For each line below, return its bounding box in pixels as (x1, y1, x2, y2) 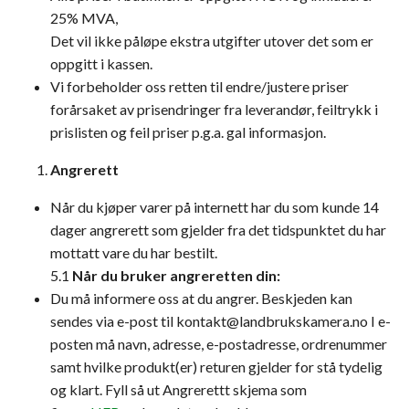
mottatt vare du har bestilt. (50, 244, 217, 261)
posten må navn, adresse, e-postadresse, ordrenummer (50, 335, 387, 352)
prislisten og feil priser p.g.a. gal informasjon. (50, 123, 326, 141)
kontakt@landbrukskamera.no (176, 312, 368, 330)
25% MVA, (50, 9, 118, 26)
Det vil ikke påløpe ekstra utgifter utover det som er (50, 32, 373, 49)
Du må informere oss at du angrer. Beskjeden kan (50, 289, 352, 307)
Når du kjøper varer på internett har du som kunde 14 (50, 198, 379, 215)
